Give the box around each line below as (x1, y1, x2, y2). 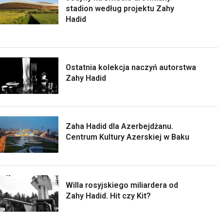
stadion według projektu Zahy (66, 3, 174, 13)
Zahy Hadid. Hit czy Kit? (66, 191, 151, 200)
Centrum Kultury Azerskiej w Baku (66, 132, 189, 142)
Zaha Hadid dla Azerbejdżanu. (66, 121, 173, 131)
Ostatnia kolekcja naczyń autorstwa (66, 62, 196, 72)
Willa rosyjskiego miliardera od (66, 180, 178, 190)
